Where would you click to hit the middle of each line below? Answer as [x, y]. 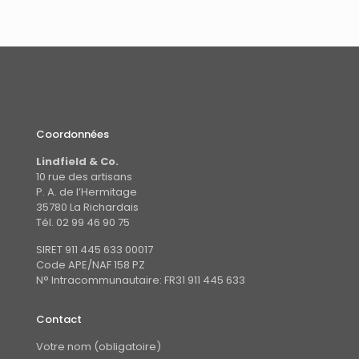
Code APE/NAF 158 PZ [91, 265]
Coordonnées [73, 134]
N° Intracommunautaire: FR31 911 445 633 [141, 280]
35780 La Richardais [87, 207]
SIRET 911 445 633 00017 [95, 250]
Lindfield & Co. [77, 161]
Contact [59, 319]
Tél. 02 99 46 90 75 [83, 222]
